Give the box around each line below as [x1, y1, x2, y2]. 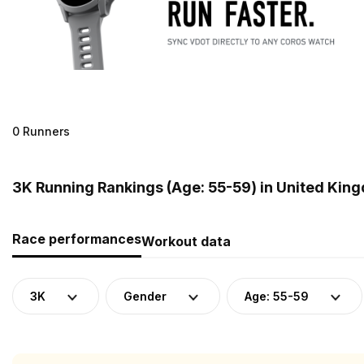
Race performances [12, 230, 141, 247]
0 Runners [12, 123, 70, 138]
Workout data [141, 232, 231, 249]
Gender [123, 288, 167, 303]
